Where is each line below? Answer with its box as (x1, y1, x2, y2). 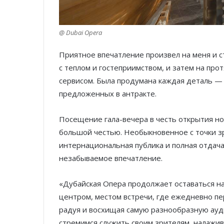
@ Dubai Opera (59, 28, 102, 37)
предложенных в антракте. (59, 88, 156, 99)
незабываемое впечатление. (59, 153, 162, 163)
